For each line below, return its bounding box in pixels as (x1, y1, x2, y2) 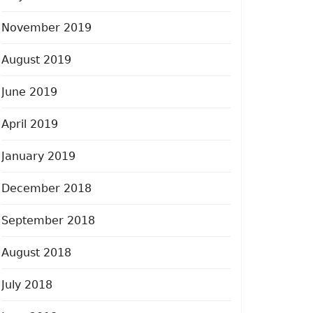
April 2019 (1, 117, 58, 131)
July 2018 (1, 277, 52, 291)
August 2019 (1, 52, 71, 66)
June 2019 (1, 85, 57, 99)
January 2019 (1, 149, 75, 163)
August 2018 (1, 245, 71, 259)
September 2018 (1, 213, 95, 227)
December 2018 (1, 181, 92, 195)
